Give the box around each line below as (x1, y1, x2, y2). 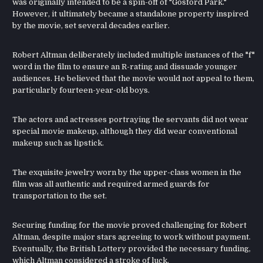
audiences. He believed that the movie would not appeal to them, (12, 74, 255, 83)
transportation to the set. (12, 191, 107, 201)
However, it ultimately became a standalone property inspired (12, 9, 249, 19)
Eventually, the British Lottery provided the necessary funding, (12, 244, 251, 254)
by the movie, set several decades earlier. (12, 21, 170, 31)
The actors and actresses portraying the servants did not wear (12, 115, 249, 124)
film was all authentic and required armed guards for (12, 180, 210, 189)
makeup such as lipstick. (12, 139, 104, 148)
